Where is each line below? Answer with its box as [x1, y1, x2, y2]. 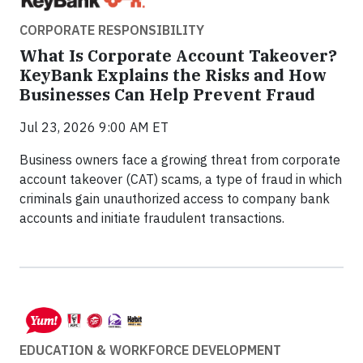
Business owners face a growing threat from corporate [19, 151, 340, 168]
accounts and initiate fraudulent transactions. [19, 209, 284, 226]
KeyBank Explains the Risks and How [19, 63, 327, 86]
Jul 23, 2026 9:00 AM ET [19, 118, 169, 135]
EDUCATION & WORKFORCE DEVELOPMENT [19, 342, 281, 359]
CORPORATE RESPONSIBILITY [19, 21, 204, 38]
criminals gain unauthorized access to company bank [19, 190, 330, 207]
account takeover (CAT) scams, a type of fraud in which [19, 170, 342, 187]
